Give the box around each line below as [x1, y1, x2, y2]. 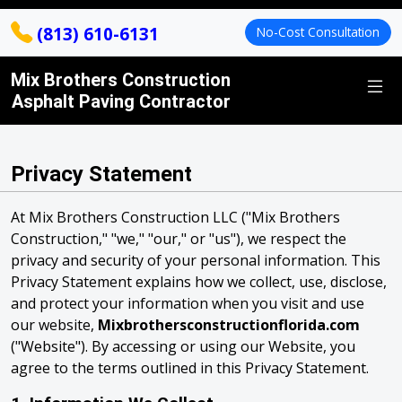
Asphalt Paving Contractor [11, 91, 231, 112]
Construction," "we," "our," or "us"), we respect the [11, 229, 346, 249]
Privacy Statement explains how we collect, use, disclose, [11, 272, 387, 292]
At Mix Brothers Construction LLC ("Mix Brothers [11, 207, 340, 227]
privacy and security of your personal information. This [11, 250, 380, 270]
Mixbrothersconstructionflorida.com [98, 315, 360, 335]
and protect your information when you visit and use [11, 293, 364, 313]
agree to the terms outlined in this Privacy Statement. [11, 358, 369, 378]
